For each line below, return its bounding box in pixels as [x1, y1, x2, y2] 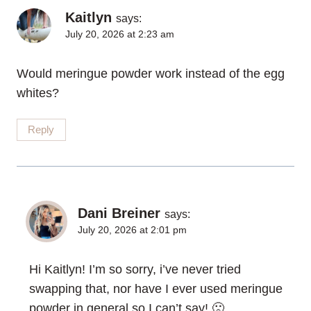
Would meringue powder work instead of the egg [17, 66, 285, 81]
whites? [17, 85, 59, 100]
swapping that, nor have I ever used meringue [29, 281, 283, 296]
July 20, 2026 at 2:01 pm [78, 224, 187, 236]
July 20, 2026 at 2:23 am [65, 28, 174, 40]
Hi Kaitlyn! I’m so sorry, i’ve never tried [29, 262, 241, 276]
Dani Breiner [78, 205, 160, 221]
